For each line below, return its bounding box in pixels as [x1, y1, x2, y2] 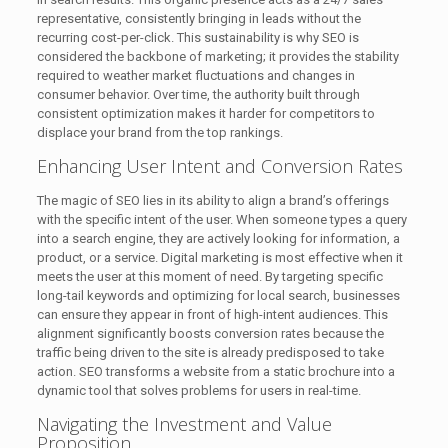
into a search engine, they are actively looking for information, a [36, 231, 400, 247]
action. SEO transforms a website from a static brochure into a [36, 364, 395, 380]
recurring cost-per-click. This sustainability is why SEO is [36, 30, 359, 46]
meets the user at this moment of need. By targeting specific [36, 269, 383, 285]
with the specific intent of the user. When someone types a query [36, 212, 407, 228]
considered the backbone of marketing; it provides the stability [36, 49, 399, 65]
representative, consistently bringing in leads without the [36, 11, 361, 27]
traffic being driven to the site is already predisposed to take [36, 345, 384, 361]
